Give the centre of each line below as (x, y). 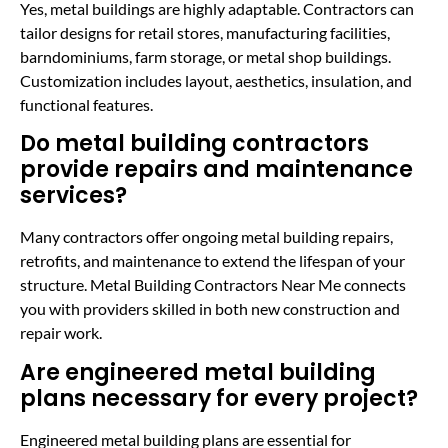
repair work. (61, 333)
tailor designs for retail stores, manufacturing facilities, (205, 32)
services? (73, 196)
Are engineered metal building (198, 372)
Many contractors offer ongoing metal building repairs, (206, 237)
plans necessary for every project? (219, 398)
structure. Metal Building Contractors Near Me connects (213, 285)
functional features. (86, 104)
